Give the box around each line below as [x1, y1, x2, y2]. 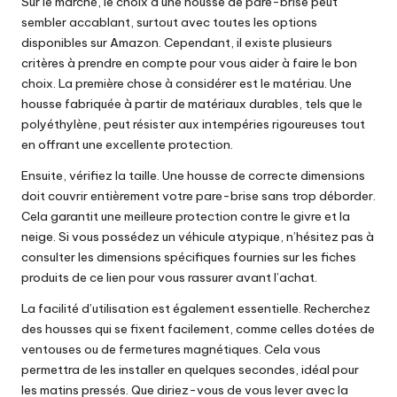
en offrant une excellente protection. [21, 136, 233, 152]
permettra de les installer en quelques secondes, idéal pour [21, 361, 359, 378]
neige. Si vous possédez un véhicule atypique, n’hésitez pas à [21, 228, 374, 245]
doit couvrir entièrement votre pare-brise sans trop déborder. [21, 187, 376, 204]
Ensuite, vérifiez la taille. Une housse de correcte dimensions [21, 167, 365, 183]
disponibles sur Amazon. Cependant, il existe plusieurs [21, 34, 332, 51]
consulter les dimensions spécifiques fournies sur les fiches [21, 248, 356, 265]
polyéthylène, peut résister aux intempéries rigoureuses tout [21, 115, 365, 132]
